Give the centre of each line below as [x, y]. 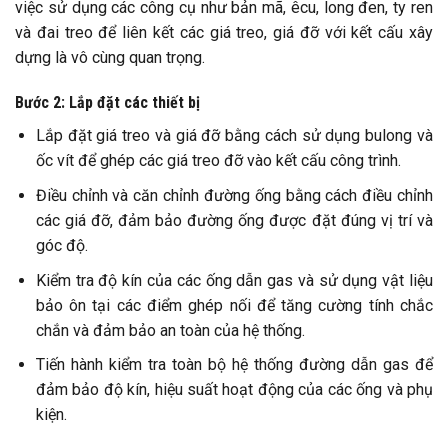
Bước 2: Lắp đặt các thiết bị [109, 103]
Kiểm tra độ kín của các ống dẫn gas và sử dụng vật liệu [234, 280]
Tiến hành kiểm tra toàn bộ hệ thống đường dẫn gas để [234, 365]
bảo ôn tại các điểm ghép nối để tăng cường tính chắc [234, 305]
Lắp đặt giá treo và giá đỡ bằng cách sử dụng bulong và [234, 136]
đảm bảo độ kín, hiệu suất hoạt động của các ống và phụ [234, 390]
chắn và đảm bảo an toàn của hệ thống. [170, 330]
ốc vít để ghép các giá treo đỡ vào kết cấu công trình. [218, 161]
